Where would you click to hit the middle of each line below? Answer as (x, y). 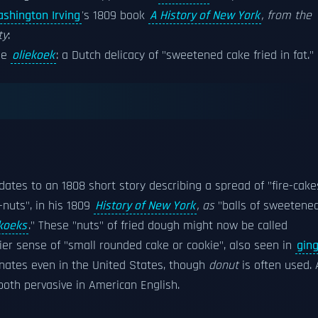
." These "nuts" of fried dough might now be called (158, 226)
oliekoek (33, 55)
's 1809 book (115, 16)
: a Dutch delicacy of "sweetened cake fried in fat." (185, 55)
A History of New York (205, 16)
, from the (286, 16)
